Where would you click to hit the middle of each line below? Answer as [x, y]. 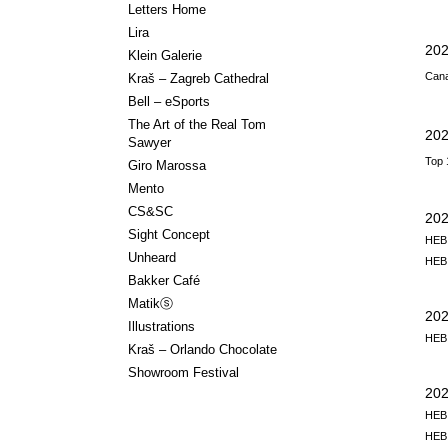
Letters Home [166, 10]
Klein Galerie [164, 56]
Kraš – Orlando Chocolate [202, 350]
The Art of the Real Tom [196, 125]
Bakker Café [163, 281]
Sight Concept [168, 235]
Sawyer [149, 143]
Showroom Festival [183, 373]
